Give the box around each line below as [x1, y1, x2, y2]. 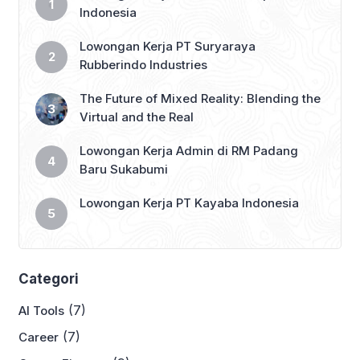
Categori [18, 271, 79, 288]
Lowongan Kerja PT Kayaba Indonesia [80, 195, 299, 211]
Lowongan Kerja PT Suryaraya [80, 39, 256, 55]
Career [18, 329, 59, 346]
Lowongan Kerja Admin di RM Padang [80, 143, 298, 159]
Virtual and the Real [80, 109, 194, 125]
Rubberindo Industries [80, 57, 207, 73]
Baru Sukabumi [80, 162, 168, 178]
